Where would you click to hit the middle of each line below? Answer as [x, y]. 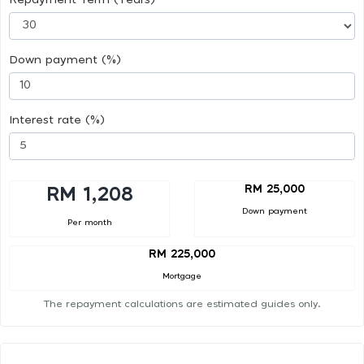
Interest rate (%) [57, 120]
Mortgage [182, 277]
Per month [89, 222]
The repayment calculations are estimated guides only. [182, 304]
